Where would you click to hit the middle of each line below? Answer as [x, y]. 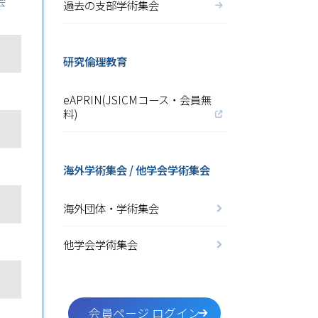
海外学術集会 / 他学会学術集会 [136, 170]
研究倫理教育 [95, 61]
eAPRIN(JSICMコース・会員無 [137, 99]
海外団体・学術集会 [111, 208]
